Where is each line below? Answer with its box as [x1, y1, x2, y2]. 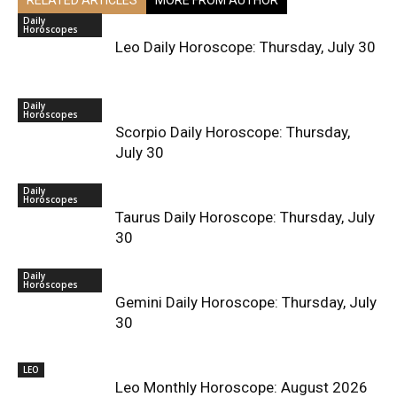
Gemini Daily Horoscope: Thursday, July [115, 292, 377, 311]
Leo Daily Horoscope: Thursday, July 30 [115, 37, 376, 56]
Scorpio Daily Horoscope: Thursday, [115, 122, 350, 141]
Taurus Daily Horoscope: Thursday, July [115, 207, 375, 226]
